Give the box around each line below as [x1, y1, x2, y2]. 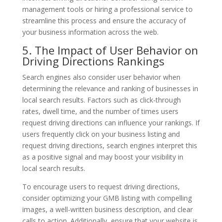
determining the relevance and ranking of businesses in [22, 83, 198, 93]
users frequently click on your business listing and [22, 129, 180, 139]
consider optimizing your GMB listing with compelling [22, 193, 192, 203]
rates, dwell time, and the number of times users [22, 106, 178, 116]
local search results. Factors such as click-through [22, 95, 181, 105]
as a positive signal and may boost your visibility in [22, 152, 183, 162]
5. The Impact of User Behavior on [22, 42, 198, 57]
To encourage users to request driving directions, [22, 181, 180, 191]
